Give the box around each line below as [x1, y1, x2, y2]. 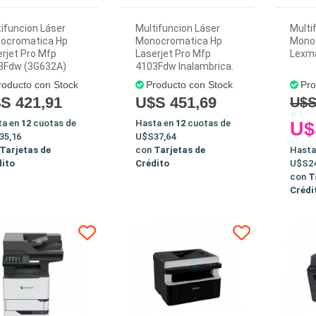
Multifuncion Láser [135, 23, 220, 34]
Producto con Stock [145, 79, 233, 90]
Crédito [135, 158, 169, 169]
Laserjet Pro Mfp [135, 48, 211, 59]
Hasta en [135, 118, 176, 128]
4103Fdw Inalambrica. [135, 61, 233, 72]
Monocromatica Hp [135, 35, 222, 47]
